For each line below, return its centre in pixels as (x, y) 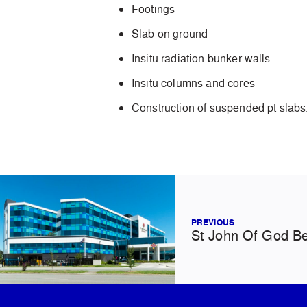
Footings (153, 9)
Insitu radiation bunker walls (201, 59)
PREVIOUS (212, 222)
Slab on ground (170, 34)
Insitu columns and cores (193, 83)
